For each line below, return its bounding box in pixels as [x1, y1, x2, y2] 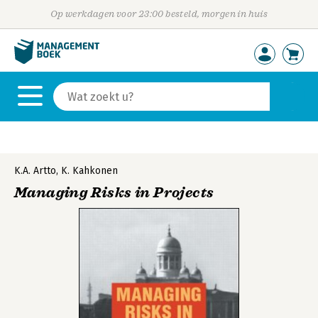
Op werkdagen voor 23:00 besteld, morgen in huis [50, 9, 268, 19]
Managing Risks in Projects [14, 184, 214, 202]
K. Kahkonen [61, 165, 118, 177]
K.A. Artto [14, 165, 56, 177]
